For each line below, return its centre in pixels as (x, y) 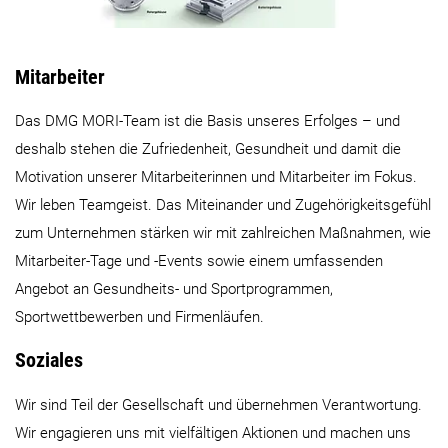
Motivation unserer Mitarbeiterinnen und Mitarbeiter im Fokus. (216, 177)
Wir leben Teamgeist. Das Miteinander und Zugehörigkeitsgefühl (223, 205)
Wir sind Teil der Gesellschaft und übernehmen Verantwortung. (218, 404)
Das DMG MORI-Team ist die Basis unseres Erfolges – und (207, 121)
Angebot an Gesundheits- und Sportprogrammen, (174, 289)
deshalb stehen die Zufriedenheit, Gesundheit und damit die (208, 149)
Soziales (49, 360)
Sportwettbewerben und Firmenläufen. (139, 317)
